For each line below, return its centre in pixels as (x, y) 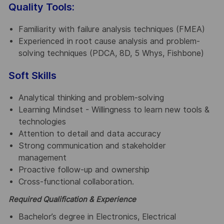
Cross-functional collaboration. (76, 181)
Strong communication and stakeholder (92, 145)
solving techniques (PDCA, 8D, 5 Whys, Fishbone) (111, 53)
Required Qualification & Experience (72, 199)
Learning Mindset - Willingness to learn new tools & (114, 109)
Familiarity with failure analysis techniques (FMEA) (111, 29)
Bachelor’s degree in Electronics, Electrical (97, 217)
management (42, 157)
